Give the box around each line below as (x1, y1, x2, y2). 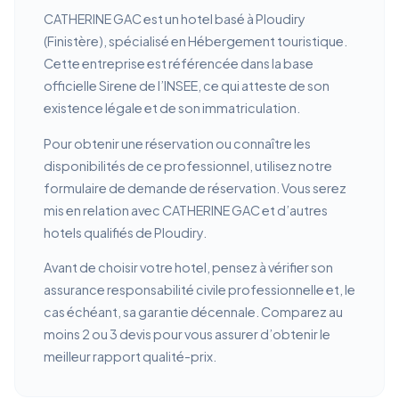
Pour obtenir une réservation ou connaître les (44, 134, 311, 151)
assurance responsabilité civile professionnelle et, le (44, 281, 355, 298)
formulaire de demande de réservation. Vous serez (44, 179, 346, 196)
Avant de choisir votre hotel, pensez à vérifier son (44, 259, 333, 276)
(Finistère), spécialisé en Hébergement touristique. (44, 33, 347, 50)
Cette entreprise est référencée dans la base (44, 55, 313, 72)
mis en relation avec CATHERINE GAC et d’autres (44, 201, 328, 218)
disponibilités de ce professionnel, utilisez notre (44, 157, 332, 174)
